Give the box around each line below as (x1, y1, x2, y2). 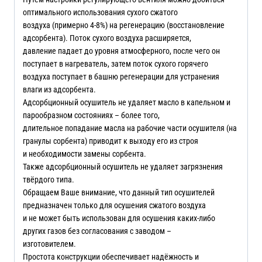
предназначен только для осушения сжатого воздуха (23, 200, 206, 210)
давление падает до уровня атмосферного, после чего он (23, 46, 220, 56)
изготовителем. (23, 239, 76, 249)
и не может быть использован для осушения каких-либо (23, 213, 215, 223)
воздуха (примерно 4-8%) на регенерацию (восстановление (23, 20, 225, 30)
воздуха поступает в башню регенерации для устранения (23, 71, 219, 81)
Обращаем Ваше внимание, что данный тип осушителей (23, 187, 215, 197)
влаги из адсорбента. (23, 84, 96, 94)
